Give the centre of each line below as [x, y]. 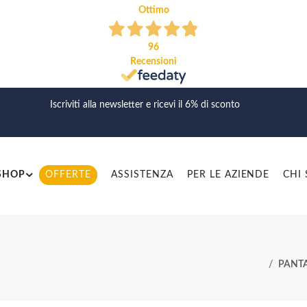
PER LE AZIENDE [228, 174]
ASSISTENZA [142, 174]
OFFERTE [68, 174]
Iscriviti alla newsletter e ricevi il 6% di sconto [145, 105]
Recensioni [153, 62]
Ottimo [153, 10]
